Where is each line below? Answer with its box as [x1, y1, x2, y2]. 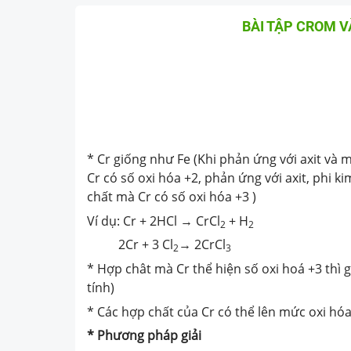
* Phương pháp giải [87, 327, 201, 345]
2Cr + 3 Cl [87, 236, 173, 254]
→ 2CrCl [179, 236, 226, 254]
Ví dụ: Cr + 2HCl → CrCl [87, 212, 220, 230]
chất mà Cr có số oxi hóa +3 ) [87, 188, 256, 205]
